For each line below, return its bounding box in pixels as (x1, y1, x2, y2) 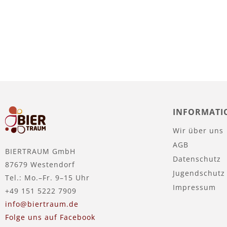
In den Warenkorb (132, 9, 209, 21)
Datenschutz (173, 154, 221, 164)
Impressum (173, 182, 216, 192)
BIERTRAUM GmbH (5, 146, 75, 156)
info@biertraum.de (5, 199, 79, 209)
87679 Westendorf (5, 159, 75, 169)
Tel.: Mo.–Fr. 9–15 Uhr (5, 172, 90, 182)
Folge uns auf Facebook (5, 212, 95, 222)
